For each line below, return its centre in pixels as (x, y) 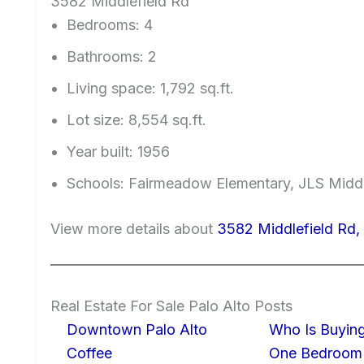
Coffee (89, 353)
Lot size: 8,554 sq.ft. (136, 119)
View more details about (134, 228)
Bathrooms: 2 (112, 56)
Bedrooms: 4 (110, 24)
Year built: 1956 (118, 151)
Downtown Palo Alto (137, 329)
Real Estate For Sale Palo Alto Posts (171, 305)
